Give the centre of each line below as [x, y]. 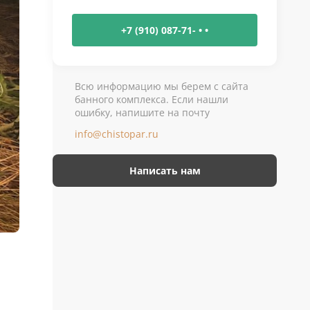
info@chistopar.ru [117, 134]
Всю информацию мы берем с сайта [162, 86]
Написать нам [165, 171]
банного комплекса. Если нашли [152, 99]
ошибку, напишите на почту [142, 112]
